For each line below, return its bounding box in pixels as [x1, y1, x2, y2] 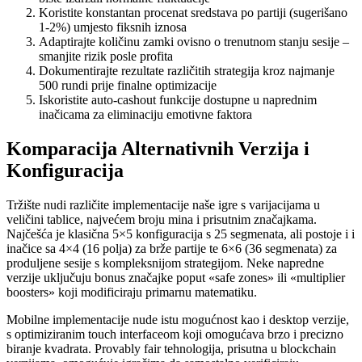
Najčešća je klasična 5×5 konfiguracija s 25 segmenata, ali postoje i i [6, 227, 355, 241]
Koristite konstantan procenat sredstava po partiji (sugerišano [39, 6, 347, 20]
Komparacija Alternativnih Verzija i [6, 138, 309, 160]
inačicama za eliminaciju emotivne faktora [39, 107, 252, 122]
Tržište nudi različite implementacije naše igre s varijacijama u [6, 198, 320, 212]
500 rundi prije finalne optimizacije [39, 78, 217, 93]
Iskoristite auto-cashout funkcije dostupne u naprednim [39, 93, 317, 107]
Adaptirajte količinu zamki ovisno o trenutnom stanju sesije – [39, 35, 349, 49]
